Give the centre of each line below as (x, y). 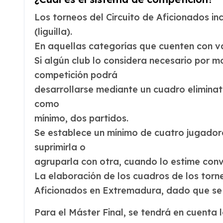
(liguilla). (53, 32)
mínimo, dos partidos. (81, 118)
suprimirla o (60, 147)
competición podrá (76, 75)
